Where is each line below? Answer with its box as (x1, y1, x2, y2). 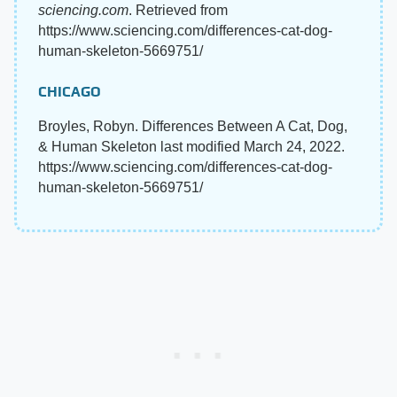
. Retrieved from (128, 3, 228, 19)
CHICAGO (38, 83, 101, 101)
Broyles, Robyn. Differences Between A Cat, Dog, (38, 119, 347, 135)
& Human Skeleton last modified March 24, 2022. (38, 139, 345, 155)
